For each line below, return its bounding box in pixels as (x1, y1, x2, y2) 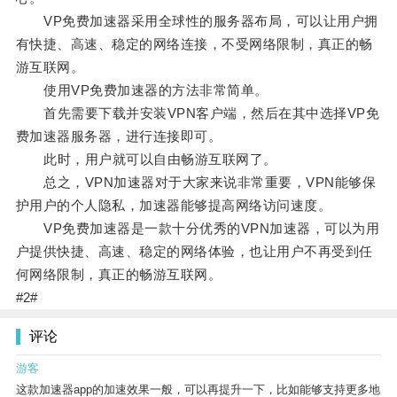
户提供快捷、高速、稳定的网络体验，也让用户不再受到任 (15, 244, 373, 260)
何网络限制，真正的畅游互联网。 (15, 267, 222, 283)
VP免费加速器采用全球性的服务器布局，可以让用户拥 (15, 13, 378, 29)
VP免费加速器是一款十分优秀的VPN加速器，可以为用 (15, 221, 380, 237)
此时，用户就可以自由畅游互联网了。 (15, 152, 277, 167)
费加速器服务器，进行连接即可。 (15, 128, 222, 144)
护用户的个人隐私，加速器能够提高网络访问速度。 (15, 198, 332, 214)
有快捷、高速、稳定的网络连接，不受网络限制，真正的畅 (15, 36, 373, 52)
